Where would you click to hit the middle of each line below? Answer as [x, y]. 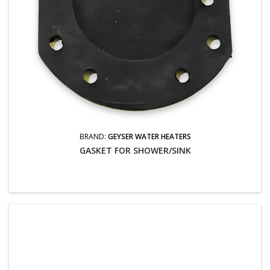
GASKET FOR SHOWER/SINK [135, 150]
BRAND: [93, 136]
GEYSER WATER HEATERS [149, 136]
